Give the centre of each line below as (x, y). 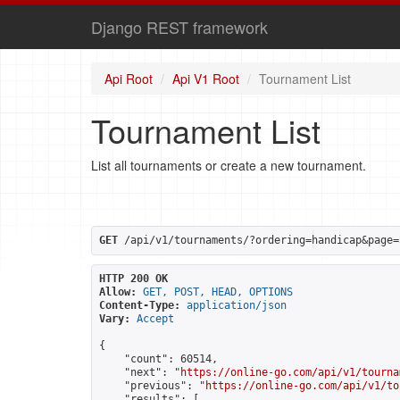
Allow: (118, 292)
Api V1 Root (206, 79)
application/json (237, 305)
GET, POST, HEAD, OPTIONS (218, 292)
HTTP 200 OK (133, 279)
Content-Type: (140, 305)
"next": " (140, 372)
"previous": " (152, 386)
